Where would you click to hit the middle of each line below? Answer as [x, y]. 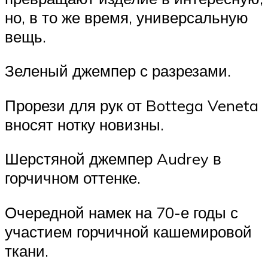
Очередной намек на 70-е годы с [121, 213]
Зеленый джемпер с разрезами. [118, 71]
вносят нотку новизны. [84, 124]
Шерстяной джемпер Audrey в [113, 159]
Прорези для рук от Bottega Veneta [132, 105]
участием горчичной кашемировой [128, 232]
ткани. [27, 251]
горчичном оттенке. [73, 178]
